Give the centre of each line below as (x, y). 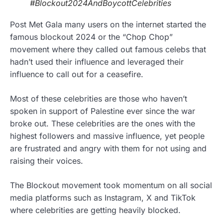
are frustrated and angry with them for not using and (108, 149)
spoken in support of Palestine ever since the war (103, 111)
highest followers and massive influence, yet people (107, 136)
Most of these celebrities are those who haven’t (99, 99)
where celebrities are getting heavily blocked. (97, 210)
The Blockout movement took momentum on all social (111, 185)
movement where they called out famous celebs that (108, 50)
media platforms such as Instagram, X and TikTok (103, 198)
